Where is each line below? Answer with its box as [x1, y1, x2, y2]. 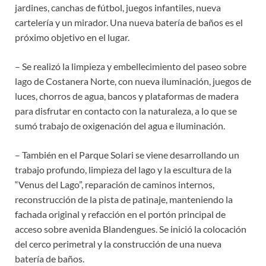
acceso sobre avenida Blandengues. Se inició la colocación [15, 223, 246, 235]
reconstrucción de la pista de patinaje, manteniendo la [15, 194, 233, 205]
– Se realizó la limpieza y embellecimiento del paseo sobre [15, 61, 246, 72]
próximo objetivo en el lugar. [15, 31, 129, 43]
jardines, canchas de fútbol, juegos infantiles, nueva [15, 2, 221, 14]
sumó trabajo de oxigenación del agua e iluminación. [15, 120, 225, 132]
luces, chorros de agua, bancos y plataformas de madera [15, 90, 239, 102]
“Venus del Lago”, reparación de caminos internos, [15, 179, 214, 191]
